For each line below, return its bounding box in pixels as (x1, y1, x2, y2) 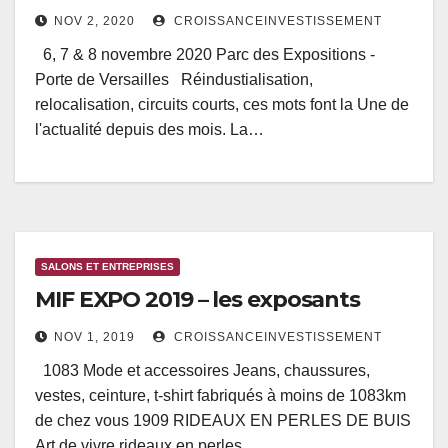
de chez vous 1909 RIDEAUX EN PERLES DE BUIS (35, 412, 411, 430)
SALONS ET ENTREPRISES (41, 261, 174, 273)
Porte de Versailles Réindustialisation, (35, 71, 313, 89)
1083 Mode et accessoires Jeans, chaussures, (35, 362, 370, 380)
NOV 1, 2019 (54, 330, 135, 345)
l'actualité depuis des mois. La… (35, 121, 264, 139)
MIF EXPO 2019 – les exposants (35, 286, 361, 314)
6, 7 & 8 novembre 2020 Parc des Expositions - (35, 46, 375, 64)
